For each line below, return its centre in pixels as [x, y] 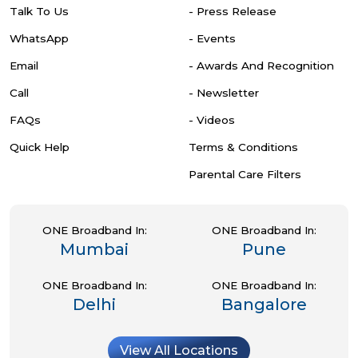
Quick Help [40, 147]
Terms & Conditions [243, 147]
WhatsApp [39, 39]
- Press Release [233, 12]
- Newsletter [224, 93]
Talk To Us [39, 12]
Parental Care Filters [245, 175]
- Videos [212, 120]
